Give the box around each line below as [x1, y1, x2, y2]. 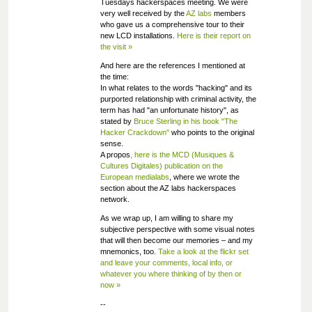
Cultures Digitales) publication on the [100, 162, 223, 171]
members [211, 8, 246, 17]
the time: [100, 72, 129, 81]
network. [100, 195, 130, 204]
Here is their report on [176, 31, 251, 40]
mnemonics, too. [100, 247, 158, 256]
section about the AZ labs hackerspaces [100, 184, 236, 193]
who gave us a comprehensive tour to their [100, 19, 244, 29]
